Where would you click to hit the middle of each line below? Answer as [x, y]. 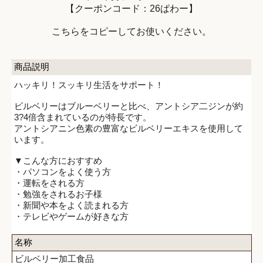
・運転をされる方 [49, 183]
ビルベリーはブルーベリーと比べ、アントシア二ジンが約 [129, 106]
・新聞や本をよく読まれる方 [71, 205]
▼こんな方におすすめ [58, 160]
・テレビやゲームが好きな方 [71, 216]
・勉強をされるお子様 [58, 194]
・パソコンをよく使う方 [63, 171]
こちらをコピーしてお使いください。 [131, 31]
